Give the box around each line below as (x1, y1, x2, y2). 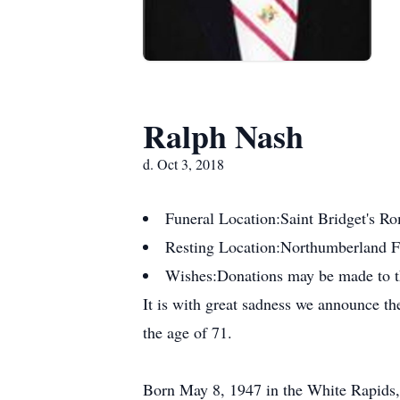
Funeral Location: (165, 207, 280, 229)
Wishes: (165, 264, 217, 286)
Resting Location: (165, 236, 280, 257)
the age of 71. (143, 321, 232, 343)
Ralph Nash (143, 112, 304, 159)
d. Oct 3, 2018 (143, 154, 224, 173)
